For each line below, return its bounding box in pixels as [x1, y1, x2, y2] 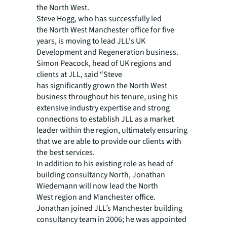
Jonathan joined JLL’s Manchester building [36, 203, 182, 214]
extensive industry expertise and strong [36, 102, 170, 113]
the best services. [36, 147, 95, 158]
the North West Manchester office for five [36, 24, 174, 35]
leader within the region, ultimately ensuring [36, 125, 187, 136]
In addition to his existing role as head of [36, 158, 173, 169]
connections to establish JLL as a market [36, 113, 174, 125]
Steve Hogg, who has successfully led [36, 13, 162, 24]
